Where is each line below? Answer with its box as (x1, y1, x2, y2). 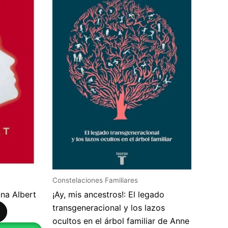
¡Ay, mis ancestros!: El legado (52, 189, 164, 200)
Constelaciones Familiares (52, 176, 138, 184)
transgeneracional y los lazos (52, 203, 165, 213)
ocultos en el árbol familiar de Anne (52, 216, 189, 226)
